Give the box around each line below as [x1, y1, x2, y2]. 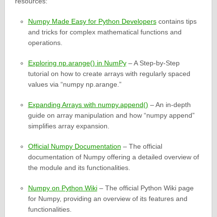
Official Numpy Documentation [28, 142, 121, 151]
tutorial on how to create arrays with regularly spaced [28, 70, 190, 78]
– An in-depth [148, 101, 191, 109]
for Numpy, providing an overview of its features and [28, 195, 187, 203]
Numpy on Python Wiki [28, 184, 97, 192]
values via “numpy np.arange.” [28, 80, 122, 89]
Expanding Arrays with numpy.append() [28, 101, 148, 109]
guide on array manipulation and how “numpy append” [28, 111, 195, 120]
